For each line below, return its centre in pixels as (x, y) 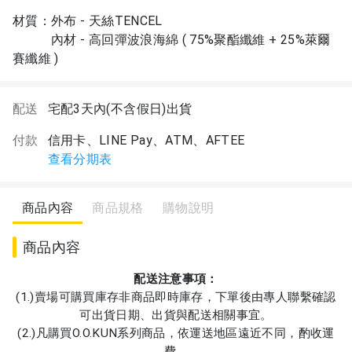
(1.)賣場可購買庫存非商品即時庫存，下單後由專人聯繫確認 (176, 297)
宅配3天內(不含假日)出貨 (120, 109)
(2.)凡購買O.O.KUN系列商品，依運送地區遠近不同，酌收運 (176, 333)
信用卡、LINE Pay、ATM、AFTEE (146, 140)
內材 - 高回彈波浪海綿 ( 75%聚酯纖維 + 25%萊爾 (172, 40)
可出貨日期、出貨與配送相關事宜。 (176, 315)
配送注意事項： (176, 279)
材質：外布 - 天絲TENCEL (88, 21)
